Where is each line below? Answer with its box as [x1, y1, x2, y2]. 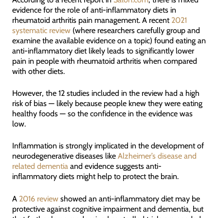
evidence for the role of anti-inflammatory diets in [12, 4, 176, 15]
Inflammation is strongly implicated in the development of [12, 141, 204, 151]
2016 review [18, 193, 58, 203]
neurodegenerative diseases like [12, 151, 118, 161]
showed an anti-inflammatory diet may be [58, 193, 200, 203]
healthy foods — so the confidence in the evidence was [12, 108, 193, 118]
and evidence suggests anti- [68, 161, 162, 171]
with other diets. [12, 66, 65, 76]
